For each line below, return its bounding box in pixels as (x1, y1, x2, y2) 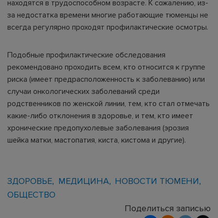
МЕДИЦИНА (58, 176, 109, 186)
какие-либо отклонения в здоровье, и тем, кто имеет (7, 111, 193, 121)
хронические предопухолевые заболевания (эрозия (7, 123, 189, 133)
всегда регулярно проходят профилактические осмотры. (7, 22, 208, 32)
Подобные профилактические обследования (7, 50, 165, 60)
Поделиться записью (125, 203, 211, 214)
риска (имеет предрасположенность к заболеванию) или (7, 74, 205, 84)
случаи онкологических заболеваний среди (7, 87, 160, 96)
